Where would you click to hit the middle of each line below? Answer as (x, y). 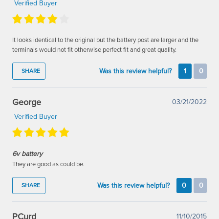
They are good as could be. (49, 164)
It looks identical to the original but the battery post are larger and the (106, 40)
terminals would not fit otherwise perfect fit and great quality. (95, 50)
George (27, 102)
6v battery (28, 154)
